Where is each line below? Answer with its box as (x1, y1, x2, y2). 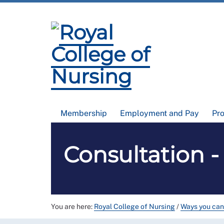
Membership (60, 108, 107, 118)
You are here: (51, 202, 94, 210)
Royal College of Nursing (94, 202, 175, 210)
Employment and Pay (120, 108, 199, 118)
